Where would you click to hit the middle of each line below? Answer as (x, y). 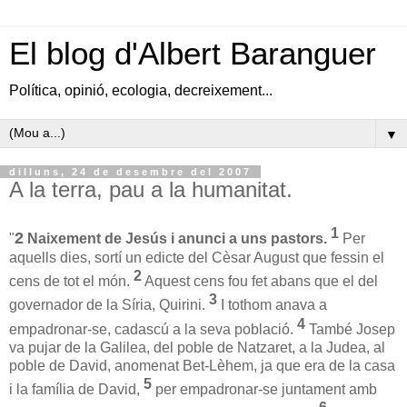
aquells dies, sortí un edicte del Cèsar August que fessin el (197, 258)
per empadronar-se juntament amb (264, 390)
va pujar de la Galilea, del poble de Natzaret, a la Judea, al (197, 347)
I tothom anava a (272, 305)
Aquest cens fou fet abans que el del (260, 282)
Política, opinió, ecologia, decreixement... (141, 90)
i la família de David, (76, 390)
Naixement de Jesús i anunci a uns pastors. (177, 239)
